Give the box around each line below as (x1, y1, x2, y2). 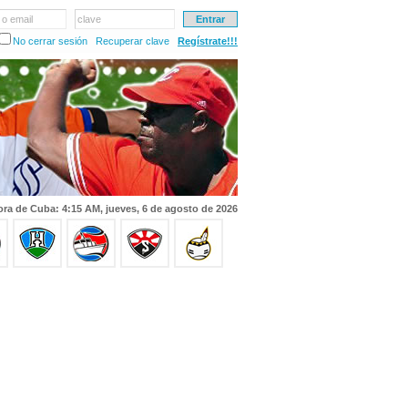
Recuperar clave (96, 36, 169, 46)
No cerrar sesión (13, 36, 87, 46)
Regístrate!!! (178, 36, 238, 46)
